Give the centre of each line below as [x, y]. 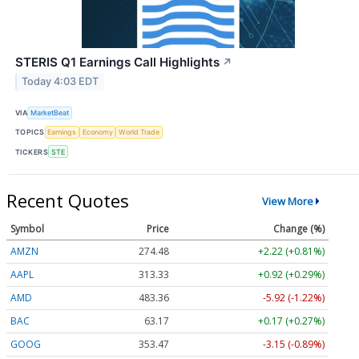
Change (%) [299, 228]
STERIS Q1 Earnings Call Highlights [117, 62]
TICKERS [32, 151]
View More [287, 201]
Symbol [27, 228]
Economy [97, 132]
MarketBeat [50, 113]
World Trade [139, 132]
